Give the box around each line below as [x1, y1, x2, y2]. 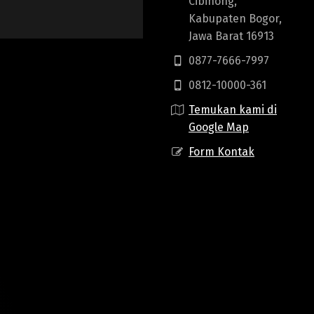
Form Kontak [189, 145, 254, 158]
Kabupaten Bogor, [189, 12, 282, 25]
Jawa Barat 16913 [189, 29, 274, 43]
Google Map [189, 121, 249, 134]
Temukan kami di [189, 103, 277, 116]
